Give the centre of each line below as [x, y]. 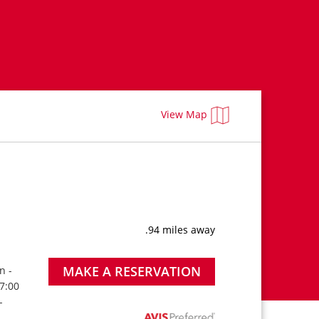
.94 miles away [181, 230]
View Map [184, 114]
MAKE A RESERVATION [131, 271]
